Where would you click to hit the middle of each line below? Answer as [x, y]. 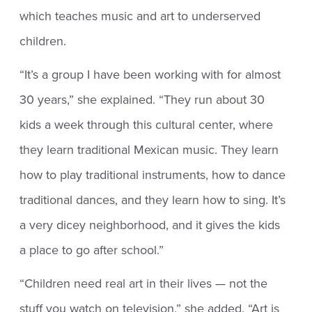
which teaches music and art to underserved [140, 16]
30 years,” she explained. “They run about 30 [142, 100]
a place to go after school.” [92, 250]
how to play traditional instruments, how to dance [153, 175]
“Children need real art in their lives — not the [144, 284]
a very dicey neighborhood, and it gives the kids [150, 225]
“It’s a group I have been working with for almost [150, 75]
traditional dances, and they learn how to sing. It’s [153, 200]
